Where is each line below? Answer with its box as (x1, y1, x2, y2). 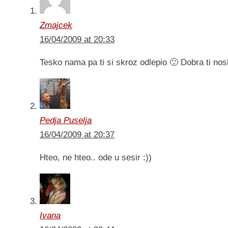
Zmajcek (40, 20, 72, 31)
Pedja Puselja (40, 116, 92, 126)
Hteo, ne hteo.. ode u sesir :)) (40, 153, 152, 163)
